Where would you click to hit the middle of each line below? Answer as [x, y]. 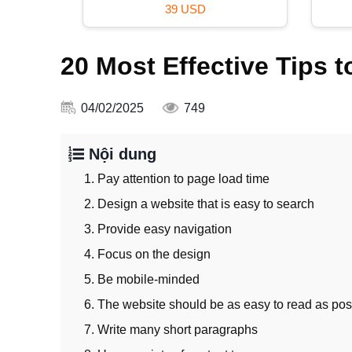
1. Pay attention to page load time [177, 179]
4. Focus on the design [147, 255]
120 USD [143, 9]
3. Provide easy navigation [158, 229]
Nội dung [120, 154]
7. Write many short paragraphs [172, 330]
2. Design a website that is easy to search [199, 204]
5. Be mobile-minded [142, 280]
